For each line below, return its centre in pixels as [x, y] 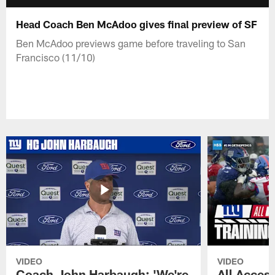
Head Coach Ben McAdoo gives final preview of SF [137, 24]
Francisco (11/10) [56, 57]
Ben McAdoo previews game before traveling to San [131, 43]
